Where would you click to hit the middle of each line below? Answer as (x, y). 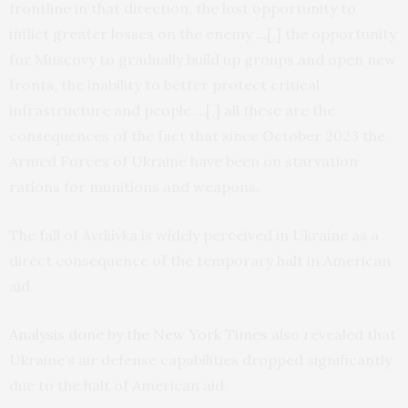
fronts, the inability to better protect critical (164, 85)
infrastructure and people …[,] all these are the (172, 111)
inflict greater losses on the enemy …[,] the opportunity (203, 34)
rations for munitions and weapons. (134, 187)
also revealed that (332, 335)
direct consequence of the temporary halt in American (200, 261)
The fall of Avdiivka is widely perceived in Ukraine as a (194, 235)
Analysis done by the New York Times (138, 335)
